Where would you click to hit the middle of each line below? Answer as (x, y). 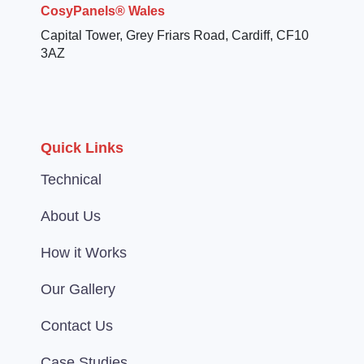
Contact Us (77, 326)
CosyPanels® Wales (103, 11)
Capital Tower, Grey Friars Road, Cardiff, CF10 (175, 36)
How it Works (84, 253)
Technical (71, 180)
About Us (71, 217)
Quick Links (82, 148)
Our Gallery (78, 290)
